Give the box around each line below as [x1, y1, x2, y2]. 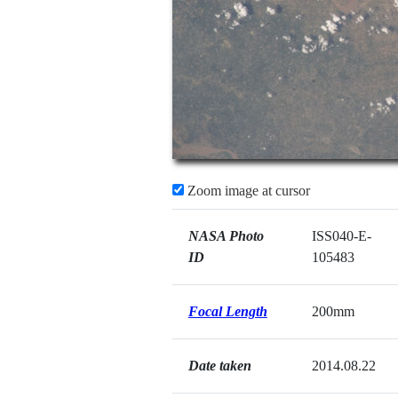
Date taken [187, 358, 251, 373]
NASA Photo [187, 228, 264, 243]
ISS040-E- [311, 228, 371, 243]
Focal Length [187, 304, 267, 319]
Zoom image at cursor [183, 183, 310, 198]
